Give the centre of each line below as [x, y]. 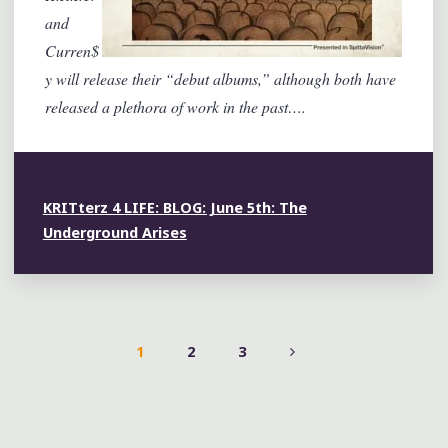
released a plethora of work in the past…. [176, 106]
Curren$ [72, 50]
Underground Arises [115, 232]
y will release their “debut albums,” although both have [221, 78]
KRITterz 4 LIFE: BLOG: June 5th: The [175, 207]
